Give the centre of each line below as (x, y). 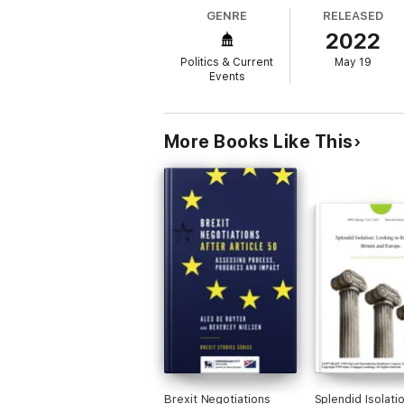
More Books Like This (259, 142)
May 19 (353, 62)
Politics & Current (227, 62)
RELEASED (353, 16)
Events (227, 77)
